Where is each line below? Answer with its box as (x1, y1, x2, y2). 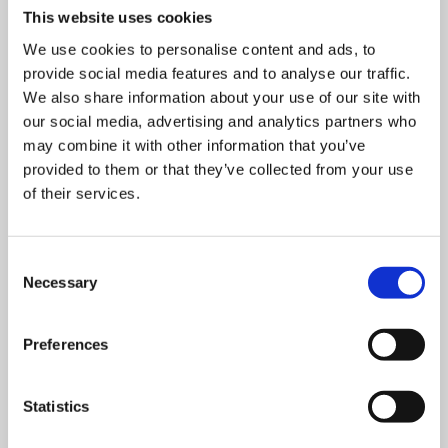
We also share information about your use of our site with (23, 88, 421, 106)
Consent (7, 253, 63, 271)
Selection (7, 277, 68, 295)
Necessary (23, 273, 97, 291)
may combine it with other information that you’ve (23, 136, 366, 154)
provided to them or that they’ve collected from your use (23, 160, 413, 178)
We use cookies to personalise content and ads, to (23, 40, 376, 58)
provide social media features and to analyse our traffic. (23, 64, 411, 82)
